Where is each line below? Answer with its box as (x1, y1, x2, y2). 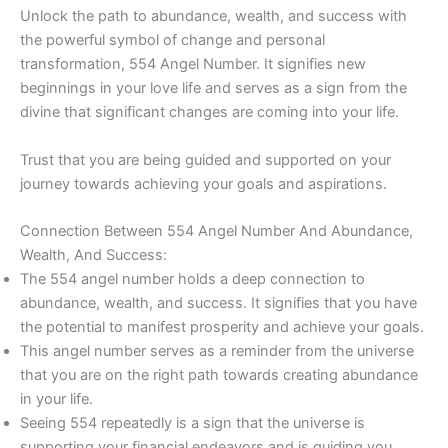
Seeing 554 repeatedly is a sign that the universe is (20, 413, 365, 432)
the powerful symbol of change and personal (20, 31, 325, 50)
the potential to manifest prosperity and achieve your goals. (20, 317, 424, 336)
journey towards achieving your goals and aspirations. (20, 174, 387, 193)
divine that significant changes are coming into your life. (20, 103, 399, 122)
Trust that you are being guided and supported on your (20, 150, 391, 169)
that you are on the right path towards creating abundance (20, 365, 418, 384)
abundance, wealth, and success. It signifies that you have (20, 293, 417, 312)
